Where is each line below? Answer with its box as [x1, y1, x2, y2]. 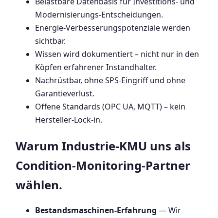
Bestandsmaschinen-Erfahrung [35, 205, 157, 216]
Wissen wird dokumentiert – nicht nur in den [35, 48, 199, 59]
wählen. [16, 176, 62, 193]
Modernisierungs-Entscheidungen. [35, 9, 163, 20]
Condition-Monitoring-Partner [16, 157, 190, 173]
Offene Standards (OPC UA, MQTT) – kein [35, 101, 185, 112]
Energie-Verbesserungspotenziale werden [35, 22, 190, 33]
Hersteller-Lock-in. [35, 114, 102, 125]
